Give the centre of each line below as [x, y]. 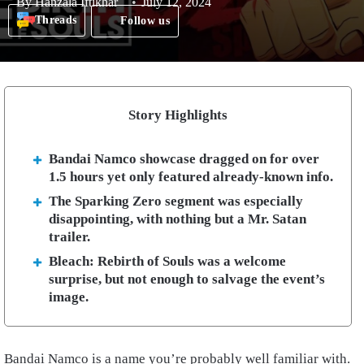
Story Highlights [178, 115]
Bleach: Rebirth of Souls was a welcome [167, 261]
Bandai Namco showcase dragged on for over [184, 158]
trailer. [69, 236]
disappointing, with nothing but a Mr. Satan [178, 219]
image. [69, 297]
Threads [56, 20]
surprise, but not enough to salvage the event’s [187, 279]
